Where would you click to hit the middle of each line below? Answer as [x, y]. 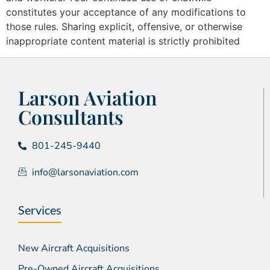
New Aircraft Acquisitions [74, 248]
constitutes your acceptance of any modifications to [126, 12]
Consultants [71, 116]
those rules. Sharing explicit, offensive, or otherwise [124, 27]
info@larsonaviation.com [85, 172]
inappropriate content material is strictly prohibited [123, 41]
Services [40, 209]
